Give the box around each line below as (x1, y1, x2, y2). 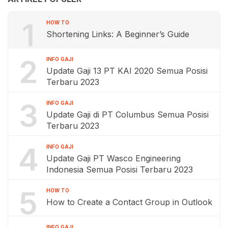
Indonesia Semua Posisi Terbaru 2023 (46, 164, 193, 175)
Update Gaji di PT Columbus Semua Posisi (46, 109, 209, 120)
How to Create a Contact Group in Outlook (46, 197, 212, 208)
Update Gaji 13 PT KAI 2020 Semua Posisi (46, 66, 208, 76)
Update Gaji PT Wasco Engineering (46, 153, 181, 164)
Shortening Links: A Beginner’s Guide (46, 29, 189, 40)
